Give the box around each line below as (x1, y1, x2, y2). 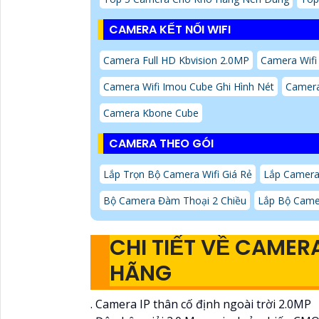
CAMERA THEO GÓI (109, 135, 214, 152)
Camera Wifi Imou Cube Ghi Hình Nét (103, 79, 274, 93)
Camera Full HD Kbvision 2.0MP (103, 53, 249, 67)
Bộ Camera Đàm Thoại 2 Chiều (103, 193, 246, 207)
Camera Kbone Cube (103, 105, 199, 120)
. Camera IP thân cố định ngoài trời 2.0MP (90, 296, 311, 312)
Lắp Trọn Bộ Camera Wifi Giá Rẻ (103, 167, 252, 181)
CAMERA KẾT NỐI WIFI (109, 21, 231, 38)
